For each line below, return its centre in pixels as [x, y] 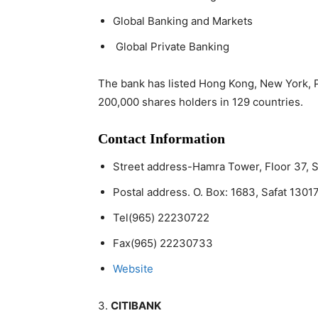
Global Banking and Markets [183, 21]
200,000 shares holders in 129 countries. [201, 102]
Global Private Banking [171, 46]
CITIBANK [136, 306]
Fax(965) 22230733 [163, 243]
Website [133, 269]
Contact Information [161, 138]
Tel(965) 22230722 [161, 218]
